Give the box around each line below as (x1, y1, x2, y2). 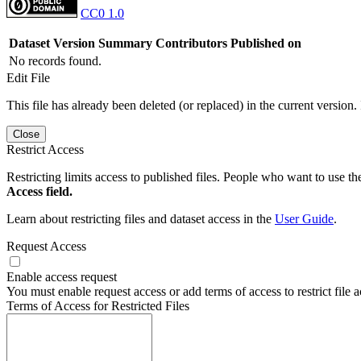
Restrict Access (6, 142, 84, 156)
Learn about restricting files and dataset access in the (6, 211, 275, 226)
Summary (98, 35, 152, 50)
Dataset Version (9, 35, 95, 50)
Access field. (6, 184, 73, 198)
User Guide (275, 211, 334, 226)
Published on (230, 35, 301, 50)
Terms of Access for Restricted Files (6, 298, 189, 313)
